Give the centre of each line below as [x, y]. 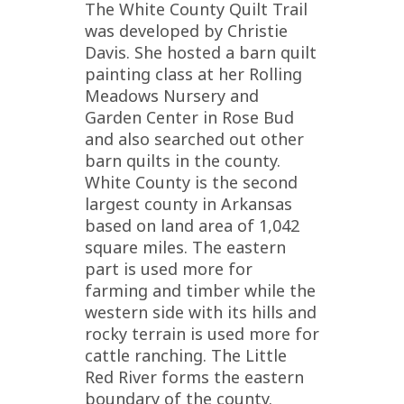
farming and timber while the [200, 290]
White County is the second [191, 182]
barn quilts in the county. [183, 161]
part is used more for [169, 269]
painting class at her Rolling [193, 74]
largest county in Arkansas [188, 204]
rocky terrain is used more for [202, 334]
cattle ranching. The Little [186, 355]
